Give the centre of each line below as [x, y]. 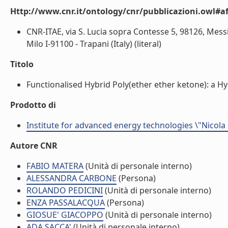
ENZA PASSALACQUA [66, 203]
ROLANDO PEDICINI [65, 190]
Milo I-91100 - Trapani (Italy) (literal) [94, 44]
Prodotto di [33, 105]
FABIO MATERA [55, 166]
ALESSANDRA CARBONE [72, 178]
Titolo [22, 64]
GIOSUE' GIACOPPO [65, 215]
